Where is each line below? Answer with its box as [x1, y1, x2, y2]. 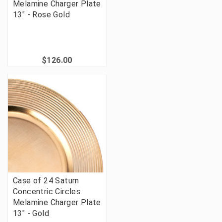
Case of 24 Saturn [13, 176, 79, 186]
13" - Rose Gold [13, 10, 70, 20]
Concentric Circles [13, 187, 81, 197]
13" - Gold [13, 209, 50, 219]
